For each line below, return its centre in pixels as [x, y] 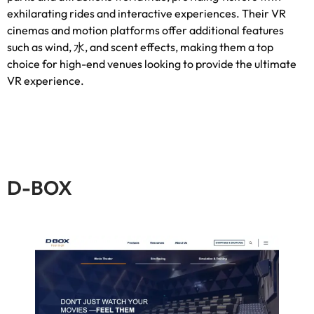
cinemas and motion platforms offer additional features [145, 30]
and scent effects [132, 47]
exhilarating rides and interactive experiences [122, 14]
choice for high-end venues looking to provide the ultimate [152, 64]
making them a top [227, 47]
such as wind [38, 47]
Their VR [264, 14]
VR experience [44, 81]
